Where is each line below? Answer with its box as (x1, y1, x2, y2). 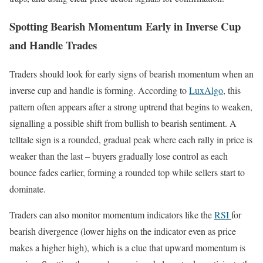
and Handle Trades (9, 37, 97, 53)
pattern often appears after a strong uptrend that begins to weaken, (9, 100, 252, 113)
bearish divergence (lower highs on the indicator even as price (9, 225, 236, 238)
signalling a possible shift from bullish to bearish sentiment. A (9, 117, 237, 130)
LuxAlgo (189, 84, 223, 97)
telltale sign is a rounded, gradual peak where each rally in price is (9, 133, 252, 146)
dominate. (9, 183, 46, 195)
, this (223, 84, 241, 97)
